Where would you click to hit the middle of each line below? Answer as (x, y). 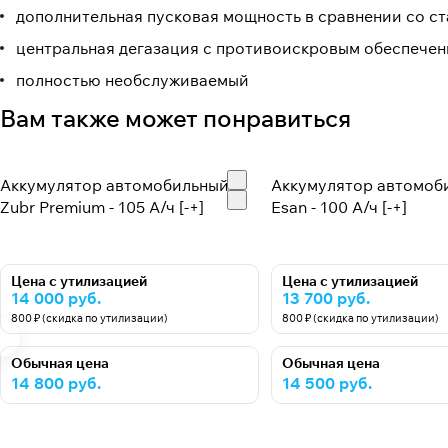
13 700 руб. (326, 298)
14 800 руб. (56, 383)
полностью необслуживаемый (132, 80)
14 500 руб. (327, 383)
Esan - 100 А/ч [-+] (339, 207)
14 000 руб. (56, 298)
